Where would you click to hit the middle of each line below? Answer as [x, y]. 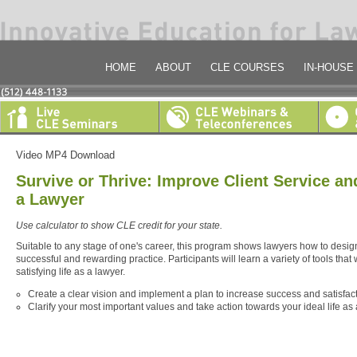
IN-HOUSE [329, 67]
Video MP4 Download [65, 155]
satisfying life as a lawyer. [71, 272]
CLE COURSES [247, 67]
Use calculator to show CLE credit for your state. [119, 226]
